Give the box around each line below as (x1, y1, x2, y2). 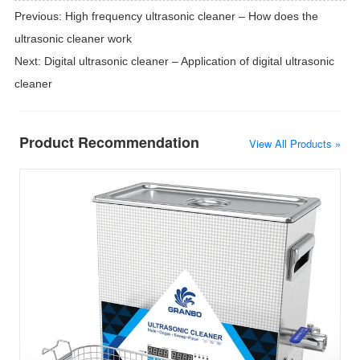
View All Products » (249, 136, 342, 152)
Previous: (14, 10, 65, 23)
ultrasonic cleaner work (14, 32, 132, 46)
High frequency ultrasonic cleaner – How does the (64, 10, 318, 23)
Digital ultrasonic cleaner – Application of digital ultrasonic (43, 55, 334, 68)
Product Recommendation (18, 132, 199, 153)
